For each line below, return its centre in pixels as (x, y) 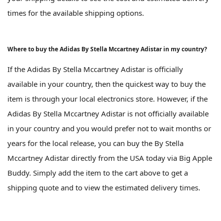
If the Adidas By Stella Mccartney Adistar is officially (95, 69)
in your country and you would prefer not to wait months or (109, 129)
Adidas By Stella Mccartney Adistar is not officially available (108, 114)
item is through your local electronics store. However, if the (108, 99)
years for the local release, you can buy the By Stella (95, 143)
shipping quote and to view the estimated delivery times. (104, 188)
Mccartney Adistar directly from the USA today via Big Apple (110, 158)
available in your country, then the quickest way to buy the (107, 84)
